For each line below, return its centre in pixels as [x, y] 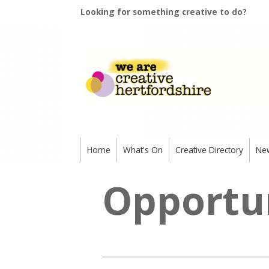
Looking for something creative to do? [164, 12]
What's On [143, 150]
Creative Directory [210, 150]
